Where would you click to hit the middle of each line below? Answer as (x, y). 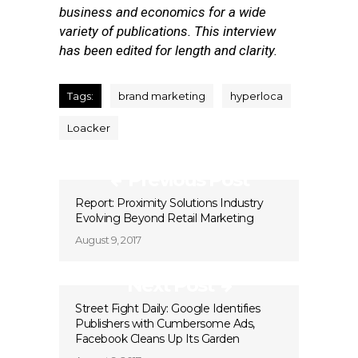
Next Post (170, 285)
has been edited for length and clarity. (168, 50)
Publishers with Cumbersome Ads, (165, 324)
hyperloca (257, 96)
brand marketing (162, 96)
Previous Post (188, 179)
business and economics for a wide (163, 12)
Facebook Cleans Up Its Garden (157, 339)
